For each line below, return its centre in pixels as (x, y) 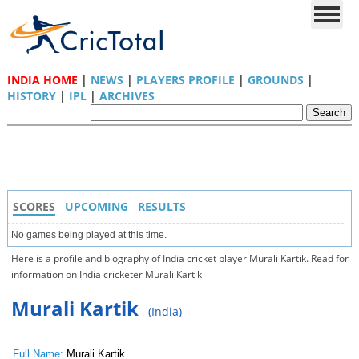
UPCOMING (96, 206)
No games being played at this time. (89, 235)
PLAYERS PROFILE (185, 80)
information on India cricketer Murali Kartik (106, 274)
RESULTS (161, 206)
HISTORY (31, 96)
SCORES (34, 206)
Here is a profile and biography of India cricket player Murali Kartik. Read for (179, 258)
